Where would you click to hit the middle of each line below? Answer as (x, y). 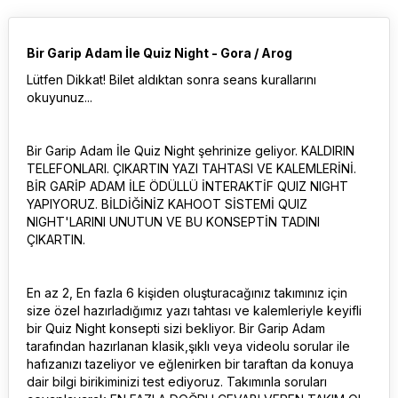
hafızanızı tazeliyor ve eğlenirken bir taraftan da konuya (190, 364)
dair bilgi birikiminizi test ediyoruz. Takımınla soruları (177, 382)
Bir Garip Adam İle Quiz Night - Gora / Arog (159, 53)
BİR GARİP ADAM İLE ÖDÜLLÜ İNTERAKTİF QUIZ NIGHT (187, 186)
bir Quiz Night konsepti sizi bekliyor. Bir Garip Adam (176, 328)
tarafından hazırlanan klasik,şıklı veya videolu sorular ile (188, 346)
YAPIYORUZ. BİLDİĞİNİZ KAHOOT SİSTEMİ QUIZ (167, 204)
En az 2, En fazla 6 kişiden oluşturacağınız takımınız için (187, 293)
